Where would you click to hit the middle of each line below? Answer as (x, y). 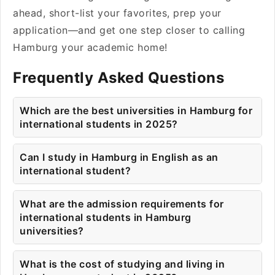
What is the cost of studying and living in (122, 264)
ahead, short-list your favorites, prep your (117, 13)
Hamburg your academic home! (92, 47)
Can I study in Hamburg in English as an (119, 157)
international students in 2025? (99, 124)
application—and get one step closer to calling (129, 30)
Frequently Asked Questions (118, 78)
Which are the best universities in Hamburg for (136, 110)
